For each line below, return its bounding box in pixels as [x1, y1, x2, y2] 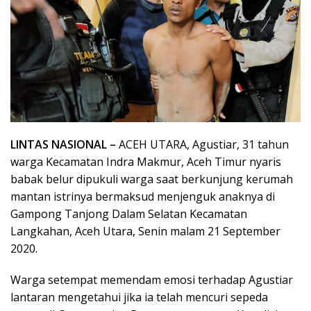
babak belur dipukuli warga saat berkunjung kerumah [10, 171, 293, 187]
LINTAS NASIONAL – [10, 136, 119, 152]
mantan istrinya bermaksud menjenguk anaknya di [10, 188, 275, 204]
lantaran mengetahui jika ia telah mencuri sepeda [10, 289, 268, 305]
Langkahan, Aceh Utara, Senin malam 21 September [10, 223, 280, 239]
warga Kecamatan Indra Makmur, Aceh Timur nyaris [10, 153, 281, 169]
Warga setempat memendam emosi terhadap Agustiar [10, 271, 293, 287]
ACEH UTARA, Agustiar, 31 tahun [119, 136, 289, 152]
